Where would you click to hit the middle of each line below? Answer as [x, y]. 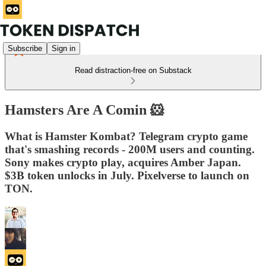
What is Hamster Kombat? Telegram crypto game [126, 136]
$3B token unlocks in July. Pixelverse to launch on [127, 175]
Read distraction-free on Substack [133, 70]
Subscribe [25, 48]
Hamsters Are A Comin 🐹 [85, 110]
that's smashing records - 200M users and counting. [130, 149]
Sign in [64, 48]
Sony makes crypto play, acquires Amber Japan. [123, 162]
